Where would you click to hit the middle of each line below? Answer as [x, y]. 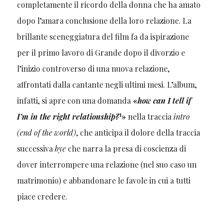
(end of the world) [46, 133]
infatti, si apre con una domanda [75, 101]
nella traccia [149, 117]
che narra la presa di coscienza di [126, 149]
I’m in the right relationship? [68, 117]
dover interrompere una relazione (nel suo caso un [107, 165]
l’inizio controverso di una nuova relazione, [93, 69]
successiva [36, 149]
